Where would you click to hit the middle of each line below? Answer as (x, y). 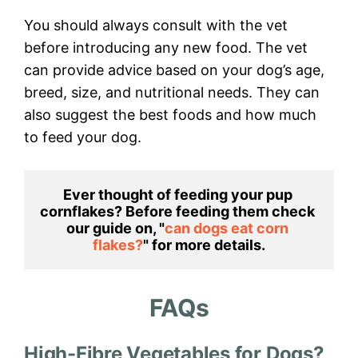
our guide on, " (115, 229)
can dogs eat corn (227, 229)
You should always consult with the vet (156, 26)
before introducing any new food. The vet (166, 48)
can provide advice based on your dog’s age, (174, 70)
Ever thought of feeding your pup (177, 195)
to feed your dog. (83, 137)
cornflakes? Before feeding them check (177, 212)
